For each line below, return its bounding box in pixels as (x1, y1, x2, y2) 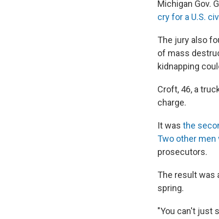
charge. (157, 97, 186, 108)
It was (157, 120, 183, 131)
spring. (157, 183, 184, 193)
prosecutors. (157, 147, 207, 157)
